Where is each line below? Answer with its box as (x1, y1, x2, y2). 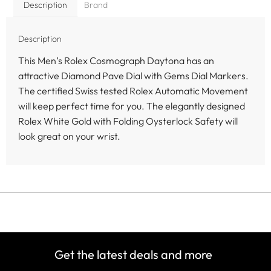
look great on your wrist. (18, 130, 120, 143)
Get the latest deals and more (54, 246, 212, 262)
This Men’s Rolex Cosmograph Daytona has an (18, 54, 214, 67)
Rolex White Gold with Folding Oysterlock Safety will (18, 115, 238, 128)
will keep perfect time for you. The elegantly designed (18, 100, 245, 113)
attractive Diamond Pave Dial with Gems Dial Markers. (18, 70, 249, 82)
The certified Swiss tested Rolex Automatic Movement (18, 85, 248, 97)
